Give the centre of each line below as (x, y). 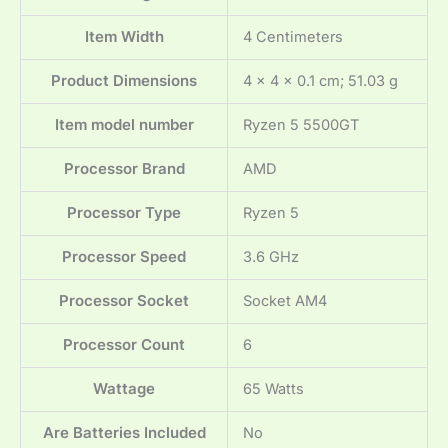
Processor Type (124, 213)
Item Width (124, 37)
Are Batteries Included (124, 433)
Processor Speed (124, 257)
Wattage (124, 389)
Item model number (124, 125)
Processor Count (124, 345)
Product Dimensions (124, 81)
